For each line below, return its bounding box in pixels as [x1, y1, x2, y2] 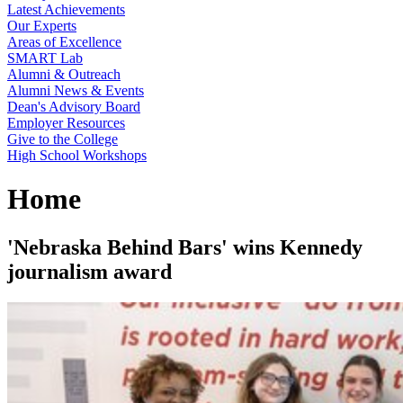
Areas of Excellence [7, 34, 121, 49]
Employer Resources [7, 115, 125, 130]
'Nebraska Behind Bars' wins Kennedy [7, 235, 363, 259]
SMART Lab [7, 50, 83, 66]
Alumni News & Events [7, 83, 144, 98]
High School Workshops [7, 148, 147, 163]
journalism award [7, 259, 172, 283]
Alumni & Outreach [7, 67, 121, 82]
